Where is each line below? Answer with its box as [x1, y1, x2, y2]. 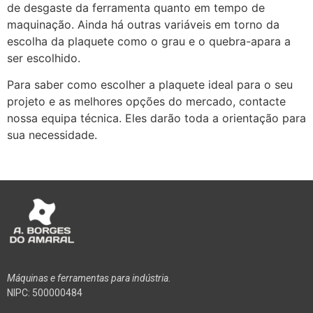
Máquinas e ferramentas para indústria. [7, 272, 171, 284]
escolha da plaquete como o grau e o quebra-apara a [7, 34, 291, 48]
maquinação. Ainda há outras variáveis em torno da [7, 17, 279, 31]
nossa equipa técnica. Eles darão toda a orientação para [7, 111, 306, 126]
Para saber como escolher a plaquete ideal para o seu [7, 78, 293, 92]
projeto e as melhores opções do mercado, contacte [7, 94, 286, 109]
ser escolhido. [7, 50, 80, 65]
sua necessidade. [7, 128, 97, 143]
